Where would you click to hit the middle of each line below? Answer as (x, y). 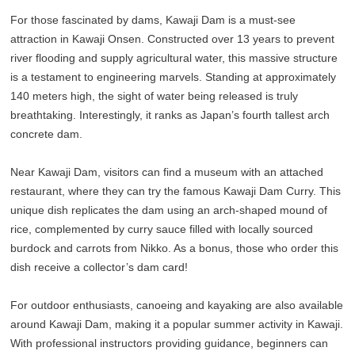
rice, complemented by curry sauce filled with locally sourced (162, 229)
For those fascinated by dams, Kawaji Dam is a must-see (153, 20)
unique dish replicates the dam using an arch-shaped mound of (169, 210)
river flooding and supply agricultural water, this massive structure (174, 58)
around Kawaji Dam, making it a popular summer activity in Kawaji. (177, 324)
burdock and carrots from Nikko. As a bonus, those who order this (175, 248)
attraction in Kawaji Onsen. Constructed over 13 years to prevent (173, 39)
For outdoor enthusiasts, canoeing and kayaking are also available (177, 305)
